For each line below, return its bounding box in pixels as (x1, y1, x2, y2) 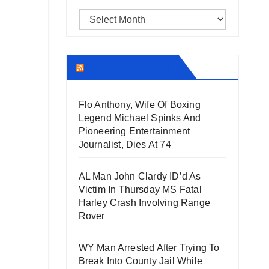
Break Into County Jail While (78, 256, 203, 266)
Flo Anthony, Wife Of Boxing (78, 100, 201, 110)
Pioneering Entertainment (78, 126, 190, 136)
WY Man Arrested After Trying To (78, 243, 220, 253)
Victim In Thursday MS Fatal (78, 184, 202, 195)
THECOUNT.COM (86, 61, 174, 74)
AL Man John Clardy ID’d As (78, 171, 201, 181)
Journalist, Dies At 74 (78, 139, 171, 150)
